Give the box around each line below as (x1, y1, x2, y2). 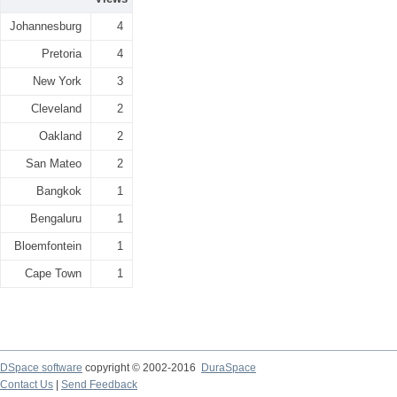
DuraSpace (201, 362, 256, 374)
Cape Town (25, 267, 82, 280)
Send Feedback (61, 378, 137, 391)
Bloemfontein (14, 239, 82, 253)
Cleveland (31, 102, 82, 115)
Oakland (39, 129, 82, 143)
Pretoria (42, 47, 82, 60)
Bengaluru (30, 212, 82, 225)
